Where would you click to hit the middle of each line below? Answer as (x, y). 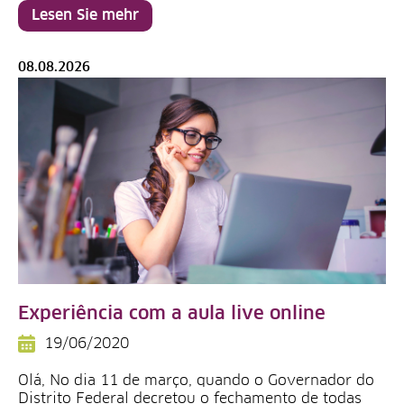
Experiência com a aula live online (172, 313)
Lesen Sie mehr (85, 15)
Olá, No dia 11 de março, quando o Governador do (196, 380)
